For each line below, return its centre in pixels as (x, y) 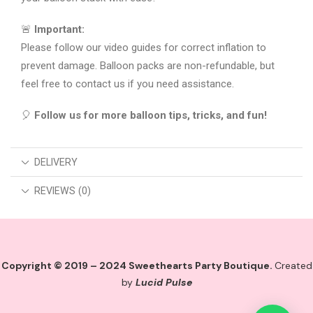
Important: (59, 30)
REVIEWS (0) (63, 191)
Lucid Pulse (163, 283)
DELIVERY (56, 162)
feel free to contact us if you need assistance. (128, 84)
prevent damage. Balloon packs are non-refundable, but (148, 66)
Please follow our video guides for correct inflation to (144, 48)
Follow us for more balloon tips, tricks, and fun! (151, 115)
